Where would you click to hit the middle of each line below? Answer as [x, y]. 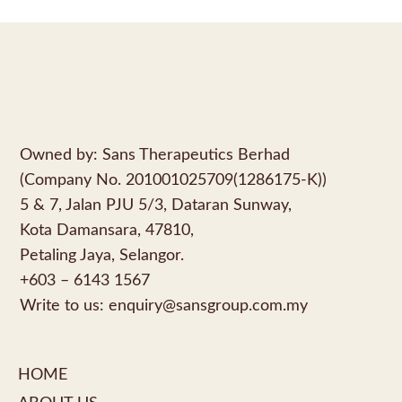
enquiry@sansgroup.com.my [208, 305]
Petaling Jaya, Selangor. [102, 255]
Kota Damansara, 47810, [107, 230]
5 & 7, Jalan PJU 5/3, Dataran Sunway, [156, 205]
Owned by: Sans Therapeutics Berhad [155, 154]
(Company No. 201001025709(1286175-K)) [173, 179]
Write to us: [64, 305]
